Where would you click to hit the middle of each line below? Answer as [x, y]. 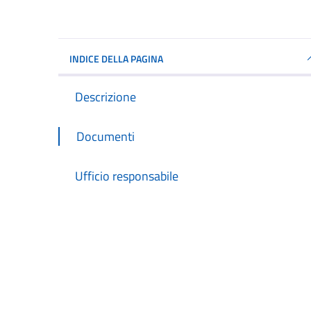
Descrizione [106, 97]
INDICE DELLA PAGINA [116, 58]
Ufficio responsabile [127, 176]
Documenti [106, 136]
